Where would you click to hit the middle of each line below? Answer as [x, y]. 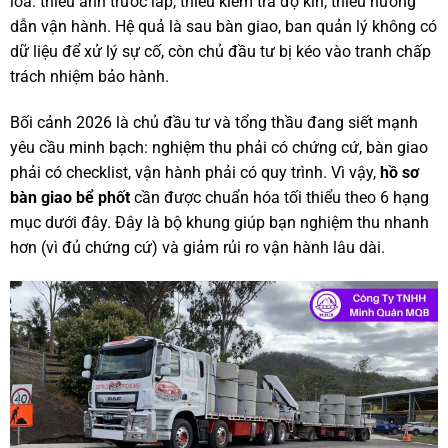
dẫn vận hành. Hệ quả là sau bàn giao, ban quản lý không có [223, 27]
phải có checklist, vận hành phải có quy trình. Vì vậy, [194, 173]
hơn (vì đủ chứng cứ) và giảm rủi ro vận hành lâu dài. [197, 248]
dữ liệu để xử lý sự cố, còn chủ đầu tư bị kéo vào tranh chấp [220, 52]
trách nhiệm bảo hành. [89, 77]
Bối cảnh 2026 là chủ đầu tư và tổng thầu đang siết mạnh [213, 123]
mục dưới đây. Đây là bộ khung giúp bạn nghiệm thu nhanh [219, 223]
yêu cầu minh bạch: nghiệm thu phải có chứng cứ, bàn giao [218, 148]
